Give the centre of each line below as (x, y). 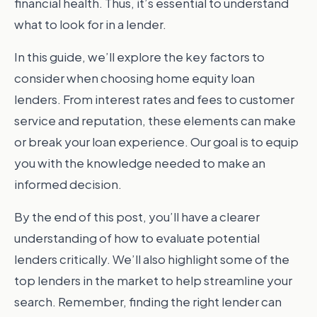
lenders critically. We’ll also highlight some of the (152, 259)
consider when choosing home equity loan (134, 78)
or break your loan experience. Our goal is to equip (156, 142)
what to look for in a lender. (90, 24)
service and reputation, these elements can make (155, 120)
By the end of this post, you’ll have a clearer (137, 217)
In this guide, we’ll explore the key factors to (139, 57)
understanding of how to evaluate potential (137, 238)
